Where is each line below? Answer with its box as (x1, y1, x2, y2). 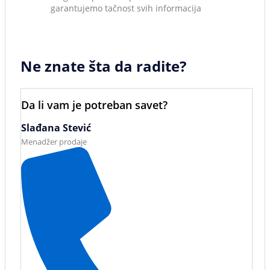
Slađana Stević (21, 121, 91, 135)
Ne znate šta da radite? (20, 56, 186, 77)
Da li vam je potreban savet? (21, 98, 168, 113)
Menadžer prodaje (21, 136, 87, 148)
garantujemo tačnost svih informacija (51, 2, 201, 14)
